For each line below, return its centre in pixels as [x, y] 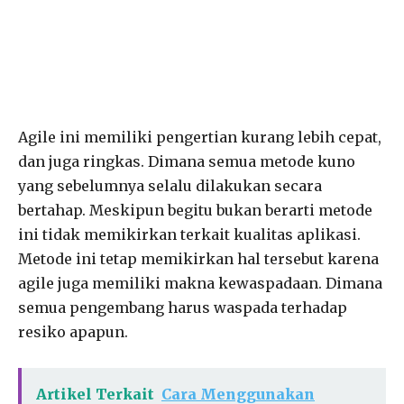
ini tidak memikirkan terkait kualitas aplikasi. [189, 234]
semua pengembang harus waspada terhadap [183, 307]
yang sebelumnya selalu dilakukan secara [170, 185]
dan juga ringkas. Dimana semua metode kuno [187, 161]
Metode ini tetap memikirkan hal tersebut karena [198, 258]
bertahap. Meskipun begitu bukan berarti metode [195, 210]
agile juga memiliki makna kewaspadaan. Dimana [200, 283]
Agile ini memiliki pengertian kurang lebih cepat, [200, 137]
